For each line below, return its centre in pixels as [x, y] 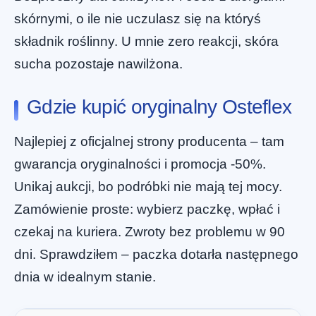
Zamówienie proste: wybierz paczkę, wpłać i [147, 209]
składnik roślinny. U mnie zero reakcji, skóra [146, 42]
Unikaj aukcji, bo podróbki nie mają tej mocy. [148, 186]
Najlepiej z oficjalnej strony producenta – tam [149, 141]
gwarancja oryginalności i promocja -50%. [140, 164]
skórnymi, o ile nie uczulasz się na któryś [138, 19]
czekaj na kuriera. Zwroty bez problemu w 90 [150, 231]
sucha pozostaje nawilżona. [98, 64]
